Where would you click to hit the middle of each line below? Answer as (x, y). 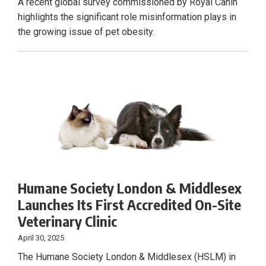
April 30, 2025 (41, 238)
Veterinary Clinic (67, 221)
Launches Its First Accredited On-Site (129, 205)
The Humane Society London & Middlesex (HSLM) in (127, 257)
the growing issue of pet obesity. (86, 32)
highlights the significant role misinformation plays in (127, 17)
